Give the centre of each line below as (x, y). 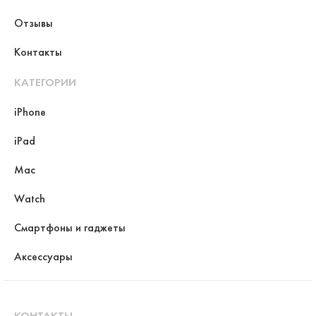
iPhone (30, 112)
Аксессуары (43, 257)
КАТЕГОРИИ (45, 83)
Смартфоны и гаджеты (70, 228)
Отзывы (34, 23)
